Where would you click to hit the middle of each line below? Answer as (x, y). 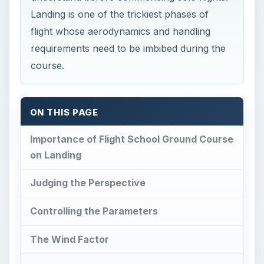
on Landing (55, 155)
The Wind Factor (69, 240)
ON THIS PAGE (64, 112)
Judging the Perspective (88, 183)
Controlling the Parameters (94, 211)
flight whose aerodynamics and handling (121, 31)
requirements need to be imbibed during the (128, 48)
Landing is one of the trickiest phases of (120, 14)
